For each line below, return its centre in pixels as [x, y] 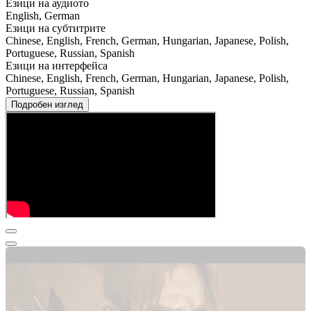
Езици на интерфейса [57, 65]
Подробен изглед [47, 104]
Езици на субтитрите [56, 28]
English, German [43, 15]
